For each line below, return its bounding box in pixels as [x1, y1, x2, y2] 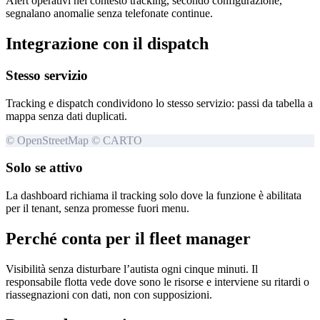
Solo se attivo [6, 160, 83, 176]
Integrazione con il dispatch [6, 34, 209, 53]
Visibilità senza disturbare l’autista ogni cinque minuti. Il [6, 262, 258, 275]
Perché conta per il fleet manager [6, 229, 251, 248]
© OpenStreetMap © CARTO [6, 134, 142, 146]
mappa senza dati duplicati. [6, 109, 127, 122]
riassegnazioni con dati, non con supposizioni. [6, 288, 212, 301]
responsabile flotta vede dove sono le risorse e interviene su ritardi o [6, 275, 309, 288]
